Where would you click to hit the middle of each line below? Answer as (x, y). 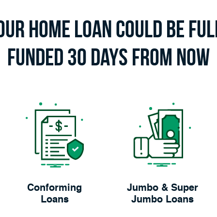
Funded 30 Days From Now (108, 57)
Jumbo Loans (162, 200)
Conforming (55, 189)
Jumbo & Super (162, 189)
